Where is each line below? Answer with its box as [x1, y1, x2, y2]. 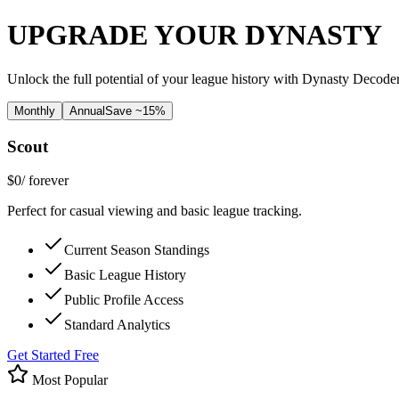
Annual [69, 103, 105, 118]
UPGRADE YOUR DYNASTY [7, 19, 382, 52]
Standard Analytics [64, 317, 170, 333]
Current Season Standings [64, 242, 209, 258]
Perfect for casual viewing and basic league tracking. [7, 203, 302, 219]
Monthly [14, 103, 55, 118]
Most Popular [28, 372, 108, 388]
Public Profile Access [64, 292, 183, 308]
